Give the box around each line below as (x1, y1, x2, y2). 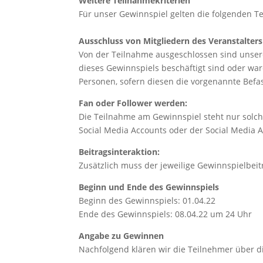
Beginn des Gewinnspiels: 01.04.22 (79, 194, 216, 206)
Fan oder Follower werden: (79, 97, 188, 109)
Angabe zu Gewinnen (79, 230, 164, 241)
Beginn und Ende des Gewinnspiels (79, 181, 220, 193)
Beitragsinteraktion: (79, 146, 160, 157)
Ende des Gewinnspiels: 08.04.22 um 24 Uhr (79, 208, 252, 220)
